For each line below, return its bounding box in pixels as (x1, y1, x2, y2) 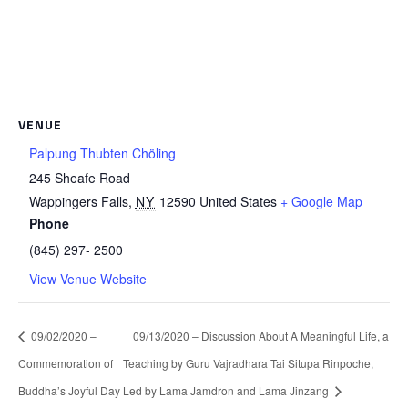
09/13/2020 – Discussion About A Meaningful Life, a (132, 328, 389, 344)
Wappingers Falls (28, 192, 128, 211)
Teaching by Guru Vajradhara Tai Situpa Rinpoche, (122, 354, 373, 371)
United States (199, 192, 277, 211)
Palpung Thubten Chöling (28, 144, 176, 163)
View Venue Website (28, 270, 147, 289)
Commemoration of (18, 354, 113, 371)
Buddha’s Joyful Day (18, 382, 120, 398)
